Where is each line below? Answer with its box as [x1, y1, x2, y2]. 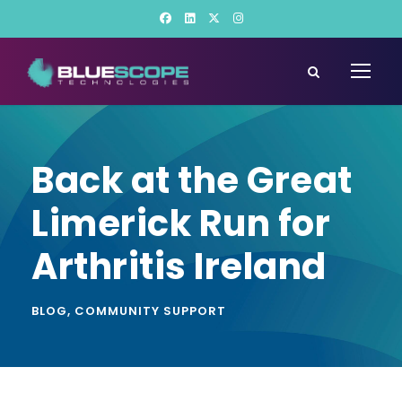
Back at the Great [31, 155, 353, 205]
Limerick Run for [31, 198, 330, 249]
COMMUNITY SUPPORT [74, 302, 226, 319]
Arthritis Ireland [31, 241, 327, 292]
